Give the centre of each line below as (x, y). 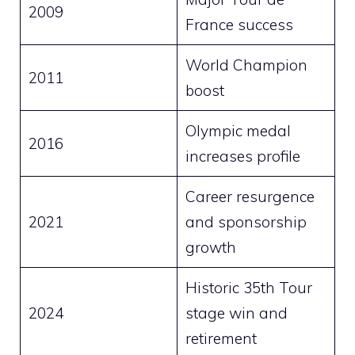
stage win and (236, 313)
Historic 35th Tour (248, 287)
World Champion (246, 65)
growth (210, 247)
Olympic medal (238, 130)
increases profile (242, 156)
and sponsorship (246, 221)
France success (239, 24)
